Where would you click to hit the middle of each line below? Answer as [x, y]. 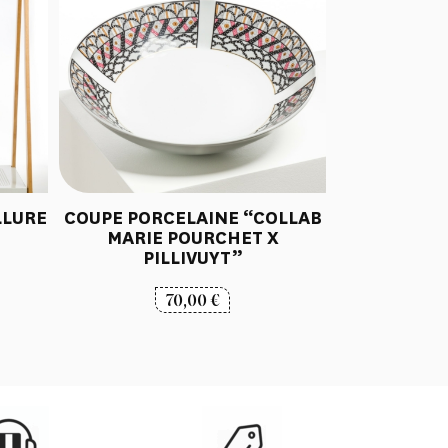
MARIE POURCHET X [192, 237]
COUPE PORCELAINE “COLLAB [192, 217]
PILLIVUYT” [193, 257]
